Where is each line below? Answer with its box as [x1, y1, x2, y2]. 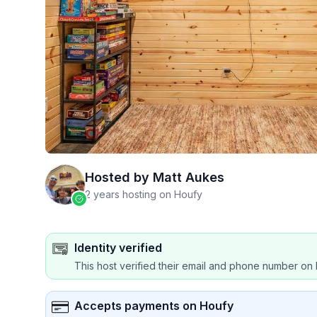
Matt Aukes [153, 170, 224, 185]
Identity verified [74, 241, 162, 255]
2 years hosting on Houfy [85, 188, 202, 200]
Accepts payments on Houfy [74, 299, 234, 313]
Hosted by [85, 170, 149, 185]
